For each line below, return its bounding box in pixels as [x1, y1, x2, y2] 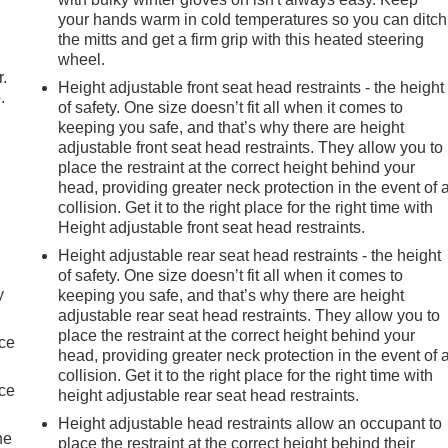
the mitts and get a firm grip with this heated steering [58, 30, 425, 48]
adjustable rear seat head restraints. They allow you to [58, 306, 441, 324]
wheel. [58, 50, 106, 68]
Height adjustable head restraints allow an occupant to [58, 414, 443, 432]
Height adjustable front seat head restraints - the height [58, 78, 445, 96]
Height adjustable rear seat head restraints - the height [58, 246, 442, 264]
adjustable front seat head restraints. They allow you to [58, 138, 444, 156]
